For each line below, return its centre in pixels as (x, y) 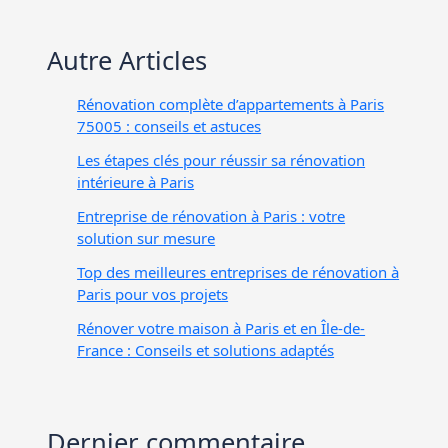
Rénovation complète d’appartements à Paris (231, 103)
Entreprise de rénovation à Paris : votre (211, 215)
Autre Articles (127, 59)
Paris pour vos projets (153, 293)
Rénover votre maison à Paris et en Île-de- (221, 327)
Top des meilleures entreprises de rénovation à (238, 271)
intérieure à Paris (136, 181)
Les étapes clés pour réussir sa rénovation (221, 159)
